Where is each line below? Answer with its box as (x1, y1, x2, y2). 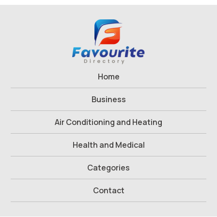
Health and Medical (72, 139, 145, 151)
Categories (87, 162, 130, 173)
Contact (93, 185, 124, 196)
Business (91, 94, 126, 105)
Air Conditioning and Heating (55, 117, 162, 128)
